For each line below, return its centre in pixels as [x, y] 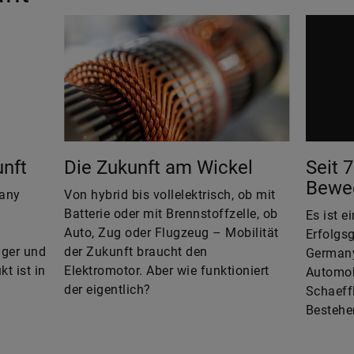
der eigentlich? [107, 290]
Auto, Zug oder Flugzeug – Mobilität [171, 233]
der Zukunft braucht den [136, 252]
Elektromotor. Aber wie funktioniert [167, 271]
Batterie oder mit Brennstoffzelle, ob [171, 214]
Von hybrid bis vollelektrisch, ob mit [170, 195]
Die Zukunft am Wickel [159, 168]
